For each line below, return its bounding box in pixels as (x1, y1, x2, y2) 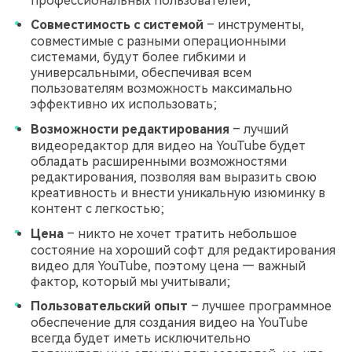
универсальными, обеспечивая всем (31, 65, 251, 81)
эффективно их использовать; (31, 97, 217, 112)
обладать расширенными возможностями (31, 153, 287, 169)
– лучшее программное (188, 299, 332, 314)
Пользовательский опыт (31, 299, 188, 314)
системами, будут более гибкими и (31, 49, 246, 65)
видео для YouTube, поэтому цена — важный (31, 258, 306, 273)
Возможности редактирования (31, 121, 229, 137)
